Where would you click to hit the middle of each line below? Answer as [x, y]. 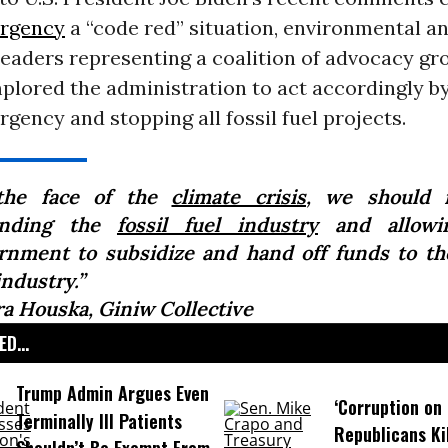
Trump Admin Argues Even [112, 393]
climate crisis [238, 197]
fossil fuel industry [217, 225]
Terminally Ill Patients [98, 420]
